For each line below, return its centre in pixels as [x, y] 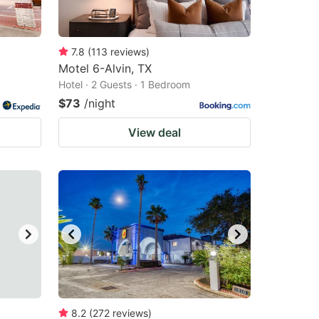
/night [100, 103]
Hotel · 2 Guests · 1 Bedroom [124, 84]
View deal [155, 132]
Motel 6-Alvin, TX [105, 68]
